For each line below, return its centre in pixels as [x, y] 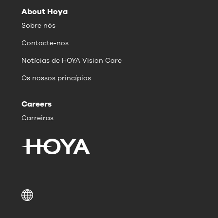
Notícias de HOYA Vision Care [72, 61]
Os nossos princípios [56, 78]
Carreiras [37, 118]
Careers [36, 104]
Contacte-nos [45, 43]
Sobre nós [38, 26]
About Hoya [45, 12]
